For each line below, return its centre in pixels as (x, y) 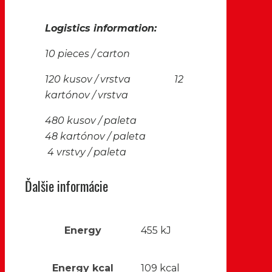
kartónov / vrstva (87, 95)
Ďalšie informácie (66, 185)
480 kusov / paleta (109, 120)
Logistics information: (101, 28)
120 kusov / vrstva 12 (114, 79)
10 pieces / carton (87, 53)
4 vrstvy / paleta (86, 152)
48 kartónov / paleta (114, 136)
